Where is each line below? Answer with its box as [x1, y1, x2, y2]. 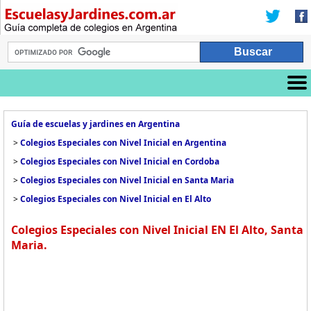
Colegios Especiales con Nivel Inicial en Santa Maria [20, 174, 234, 186]
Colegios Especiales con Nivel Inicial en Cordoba [20, 155, 219, 167]
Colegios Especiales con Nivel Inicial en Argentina [20, 137, 226, 149]
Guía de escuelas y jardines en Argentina [11, 118, 180, 130]
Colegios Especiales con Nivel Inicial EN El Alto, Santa [11, 222, 303, 237]
